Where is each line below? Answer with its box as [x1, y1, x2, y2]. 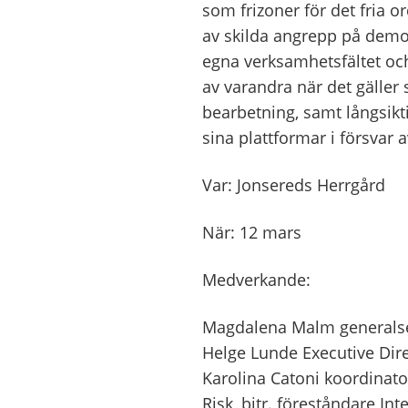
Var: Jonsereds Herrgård [202, 174, 385, 197]
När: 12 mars [202, 221, 301, 244]
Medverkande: [202, 269, 315, 291]
